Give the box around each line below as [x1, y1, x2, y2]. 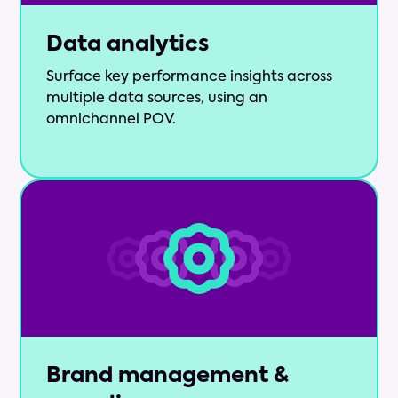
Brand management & [46, 365, 290, 387]
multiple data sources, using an [46, 92, 268, 107]
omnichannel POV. [46, 113, 177, 128]
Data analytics [46, 34, 210, 56]
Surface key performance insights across [46, 70, 333, 85]
